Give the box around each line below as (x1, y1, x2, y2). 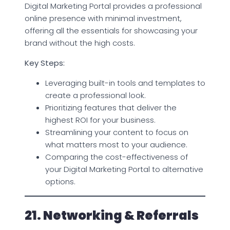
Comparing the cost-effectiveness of (45, 151, 188, 162)
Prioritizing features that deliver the (45, 102, 177, 113)
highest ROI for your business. (45, 114, 156, 125)
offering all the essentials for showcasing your (25, 25, 198, 36)
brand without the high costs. (25, 37, 135, 48)
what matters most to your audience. (45, 139, 187, 150)
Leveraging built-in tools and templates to (45, 77, 205, 88)
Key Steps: (25, 57, 65, 68)
